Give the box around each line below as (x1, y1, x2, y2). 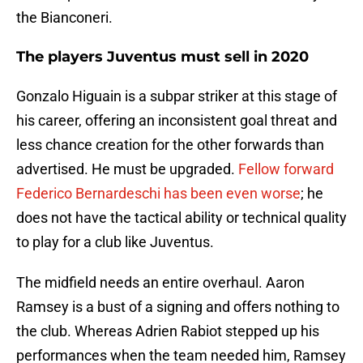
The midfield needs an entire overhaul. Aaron (16, 274, 305, 292)
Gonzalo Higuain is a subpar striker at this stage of (16, 88, 337, 105)
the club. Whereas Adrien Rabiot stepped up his (16, 322, 319, 340)
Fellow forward (238, 160, 334, 178)
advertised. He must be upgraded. (16, 160, 238, 178)
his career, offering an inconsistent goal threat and (16, 112, 337, 130)
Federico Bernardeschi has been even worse (16, 185, 301, 203)
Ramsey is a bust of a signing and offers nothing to (16, 298, 340, 316)
